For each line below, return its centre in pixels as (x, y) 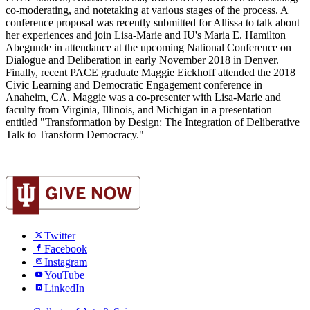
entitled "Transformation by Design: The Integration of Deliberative (153, 122)
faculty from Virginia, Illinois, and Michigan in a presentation (139, 110)
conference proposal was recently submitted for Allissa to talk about (153, 23)
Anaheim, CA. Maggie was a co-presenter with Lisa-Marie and (143, 98)
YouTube (64, 275)
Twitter (60, 236)
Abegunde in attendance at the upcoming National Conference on (148, 48)
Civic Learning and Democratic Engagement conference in (134, 85)
